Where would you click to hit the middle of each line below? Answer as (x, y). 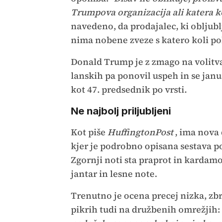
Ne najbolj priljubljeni (121, 111)
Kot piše (88, 132)
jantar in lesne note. (114, 174)
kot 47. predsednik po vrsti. (129, 90)
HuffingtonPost (139, 132)
